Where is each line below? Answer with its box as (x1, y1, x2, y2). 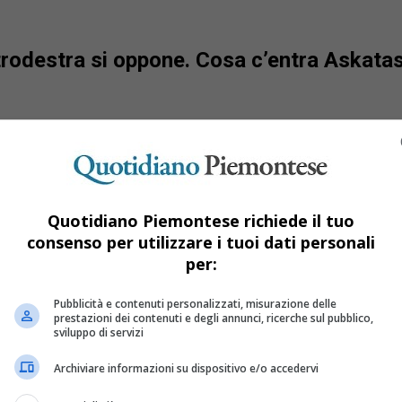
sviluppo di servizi (54, 324, 144, 340)
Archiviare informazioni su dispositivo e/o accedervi (54, 361, 319, 376)
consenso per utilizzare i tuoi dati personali (27, 231, 375, 253)
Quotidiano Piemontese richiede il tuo (48, 209, 354, 232)
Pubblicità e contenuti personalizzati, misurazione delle (54, 295, 336, 311)
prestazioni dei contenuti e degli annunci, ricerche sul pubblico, (54, 310, 373, 326)
